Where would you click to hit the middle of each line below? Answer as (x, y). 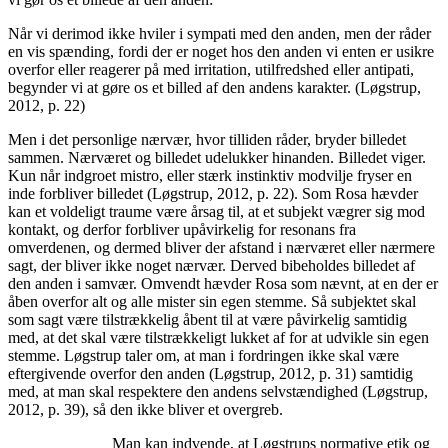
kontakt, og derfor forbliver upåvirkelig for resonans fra (182, 229)
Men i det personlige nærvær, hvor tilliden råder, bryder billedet (207, 139)
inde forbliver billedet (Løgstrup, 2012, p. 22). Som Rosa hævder (213, 193)
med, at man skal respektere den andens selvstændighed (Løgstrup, (218, 391)
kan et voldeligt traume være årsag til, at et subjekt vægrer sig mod (216, 211)
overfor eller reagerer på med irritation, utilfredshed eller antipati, (211, 69)
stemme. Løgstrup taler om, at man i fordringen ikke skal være (203, 355)
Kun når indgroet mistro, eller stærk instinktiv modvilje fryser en (210, 175)
